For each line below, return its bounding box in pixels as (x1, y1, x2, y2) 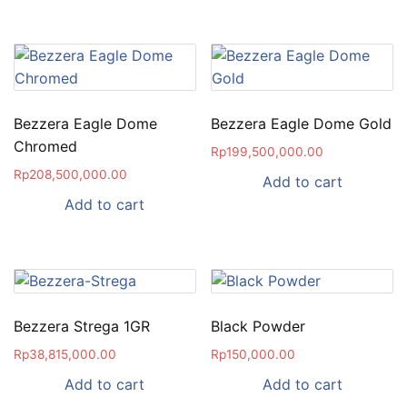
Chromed (14, 136, 77, 155)
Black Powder (211, 316, 306, 335)
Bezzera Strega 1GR (14, 316, 150, 335)
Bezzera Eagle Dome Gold (211, 114, 392, 133)
